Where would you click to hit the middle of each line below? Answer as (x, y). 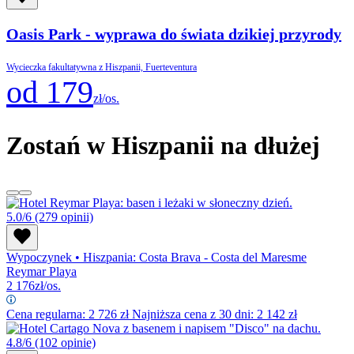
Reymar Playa (41, 271)
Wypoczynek (41, 257)
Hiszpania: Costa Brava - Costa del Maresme (193, 257)
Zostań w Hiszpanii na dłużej (163, 146)
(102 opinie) (65, 342)
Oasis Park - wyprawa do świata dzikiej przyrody (174, 34)
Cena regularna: (47, 314)
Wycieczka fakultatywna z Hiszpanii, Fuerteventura (102, 67)
